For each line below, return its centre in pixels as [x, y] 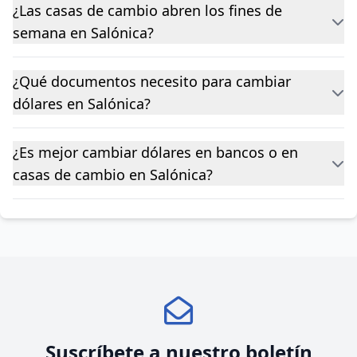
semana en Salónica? [83, 33]
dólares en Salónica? [82, 104]
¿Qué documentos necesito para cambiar [152, 81]
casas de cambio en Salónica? [113, 175]
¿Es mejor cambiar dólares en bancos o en [155, 152]
